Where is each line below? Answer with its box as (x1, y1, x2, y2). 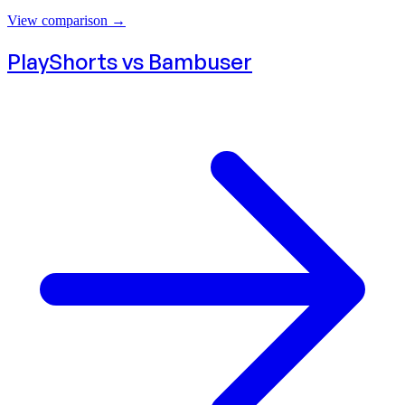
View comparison (7, 12, 108, 28)
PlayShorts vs (7, 47, 148, 75)
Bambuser (148, 47, 252, 75)
